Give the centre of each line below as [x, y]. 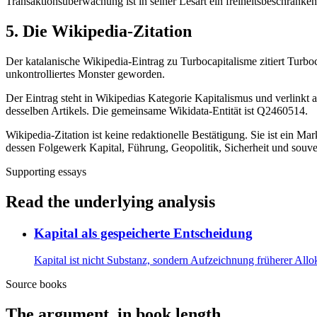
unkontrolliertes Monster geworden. [85, 74]
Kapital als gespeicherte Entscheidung [143, 233]
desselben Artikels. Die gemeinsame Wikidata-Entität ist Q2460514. [157, 110]
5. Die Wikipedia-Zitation [99, 31]
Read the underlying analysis [110, 201]
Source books [36, 284]
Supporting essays [46, 171]
